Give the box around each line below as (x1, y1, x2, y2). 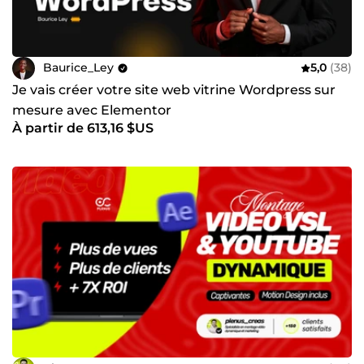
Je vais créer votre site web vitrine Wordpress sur (12, 81, 336, 97)
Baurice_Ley (43, 60, 114, 76)
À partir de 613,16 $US (12, 119, 154, 136)
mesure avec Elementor (12, 102, 171, 118)
